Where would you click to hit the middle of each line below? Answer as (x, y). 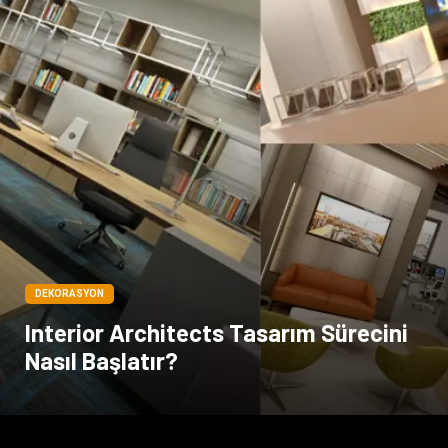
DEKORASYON (69, 294)
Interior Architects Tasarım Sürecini (216, 333)
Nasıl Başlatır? (101, 361)
